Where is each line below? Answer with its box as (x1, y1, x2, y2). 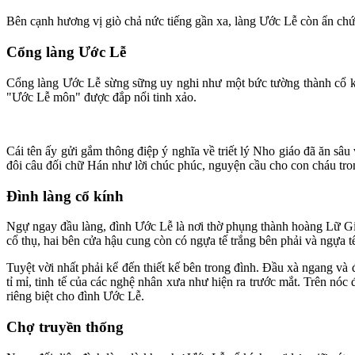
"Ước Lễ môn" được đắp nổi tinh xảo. (6, 90, 200, 104)
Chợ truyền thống (6, 319, 124, 336)
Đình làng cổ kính (6, 187, 124, 204)
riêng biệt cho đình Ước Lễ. (6, 289, 144, 303)
